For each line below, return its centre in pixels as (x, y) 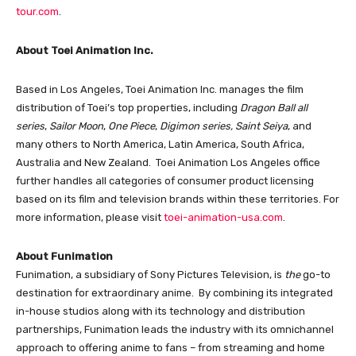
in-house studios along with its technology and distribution (161, 311)
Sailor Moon (76, 126)
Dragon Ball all (274, 107)
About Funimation (64, 256)
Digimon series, (196, 126)
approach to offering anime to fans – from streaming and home (170, 347)
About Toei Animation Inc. (85, 50)
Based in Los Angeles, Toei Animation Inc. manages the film (160, 89)
